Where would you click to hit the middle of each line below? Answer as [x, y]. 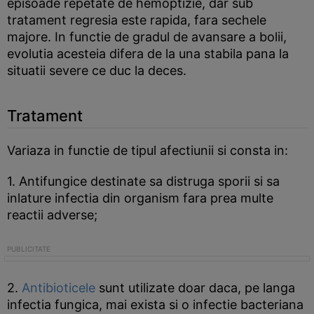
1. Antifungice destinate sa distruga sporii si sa [143, 181]
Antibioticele [60, 288]
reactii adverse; [52, 215]
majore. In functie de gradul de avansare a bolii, [147, 37]
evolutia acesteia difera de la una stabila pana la [148, 54]
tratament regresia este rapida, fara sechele [137, 20]
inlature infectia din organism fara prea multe [140, 198]
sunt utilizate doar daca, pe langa [197, 288]
